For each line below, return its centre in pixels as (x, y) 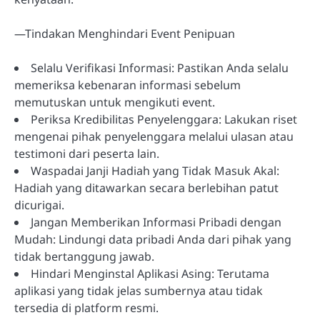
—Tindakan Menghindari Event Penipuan (125, 33)
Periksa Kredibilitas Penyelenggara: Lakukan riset (164, 119)
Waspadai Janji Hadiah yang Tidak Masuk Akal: (155, 170)
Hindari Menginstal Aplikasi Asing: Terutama (150, 273)
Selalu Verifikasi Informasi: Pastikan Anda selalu (160, 67)
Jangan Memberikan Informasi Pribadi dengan (156, 222)
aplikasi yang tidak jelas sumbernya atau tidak (139, 290)
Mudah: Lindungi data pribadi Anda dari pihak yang (153, 239)
